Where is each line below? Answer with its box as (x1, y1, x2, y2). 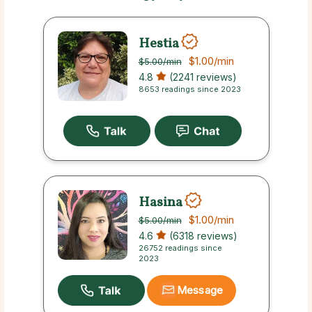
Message (177, 283, 223, 297)
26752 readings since (138, 243, 222, 253)
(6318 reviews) (166, 230, 237, 242)
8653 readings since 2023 (138, 84, 241, 94)
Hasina (138, 192, 182, 212)
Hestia (138, 33, 179, 53)
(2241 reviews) (166, 71, 237, 83)
